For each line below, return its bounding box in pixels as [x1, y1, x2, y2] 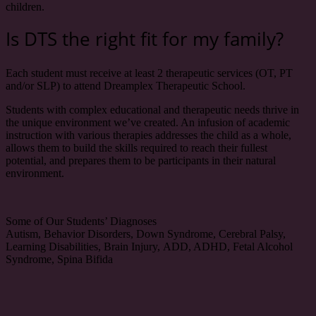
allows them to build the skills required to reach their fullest [6, 142, 267, 154]
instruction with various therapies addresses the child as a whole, [6, 129, 291, 142]
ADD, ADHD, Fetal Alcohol [160, 241, 293, 253]
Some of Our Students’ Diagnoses [6, 215, 157, 228]
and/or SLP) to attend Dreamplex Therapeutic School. [6, 80, 245, 92]
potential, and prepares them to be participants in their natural [6, 154, 276, 167]
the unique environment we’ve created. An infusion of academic [6, 116, 290, 129]
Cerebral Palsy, [216, 228, 286, 241]
